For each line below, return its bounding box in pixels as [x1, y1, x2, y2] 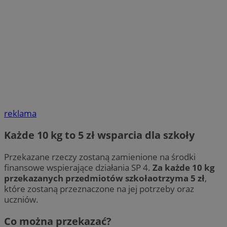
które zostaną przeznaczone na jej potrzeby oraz [4, 183, 194, 195]
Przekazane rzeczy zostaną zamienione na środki [4, 151, 196, 163]
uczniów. [4, 194, 39, 206]
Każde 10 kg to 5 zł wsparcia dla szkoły [4, 128, 195, 142]
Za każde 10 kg [153, 162, 215, 174]
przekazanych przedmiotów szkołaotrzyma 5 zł [4, 172, 205, 184]
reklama [4, 107, 36, 120]
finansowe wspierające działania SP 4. [4, 162, 153, 174]
